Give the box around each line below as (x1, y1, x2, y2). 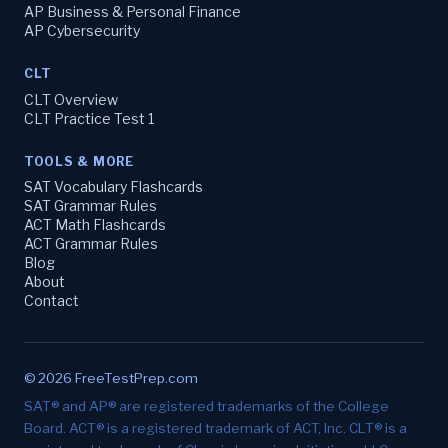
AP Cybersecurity (24, 22, 140, 40)
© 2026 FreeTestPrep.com (24, 370, 198, 387)
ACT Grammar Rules (24, 235, 158, 253)
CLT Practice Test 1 (24, 109, 154, 127)
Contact (24, 292, 79, 310)
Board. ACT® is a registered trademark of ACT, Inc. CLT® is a (24, 419, 407, 436)
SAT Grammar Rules (24, 197, 157, 215)
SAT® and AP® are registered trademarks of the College (24, 397, 389, 414)
